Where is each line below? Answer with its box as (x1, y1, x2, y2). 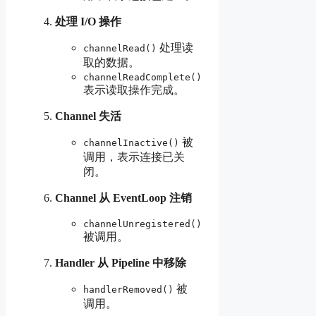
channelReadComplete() (83, 72, 202, 83)
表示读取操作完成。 (83, 84, 185, 97)
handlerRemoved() (83, 284, 174, 296)
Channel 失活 (55, 110, 121, 123)
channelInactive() (83, 138, 179, 149)
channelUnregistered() (83, 219, 202, 230)
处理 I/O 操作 (55, 16, 121, 28)
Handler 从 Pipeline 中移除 (55, 257, 186, 269)
